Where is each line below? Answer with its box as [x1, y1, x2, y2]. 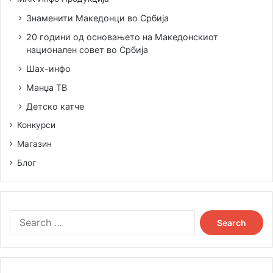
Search [194, 211, 221, 221]
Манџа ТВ [26, 82, 67, 93]
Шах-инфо [26, 63, 71, 74]
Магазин [17, 139, 52, 149]
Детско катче [26, 101, 84, 112]
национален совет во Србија [26, 44, 148, 55]
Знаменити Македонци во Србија [26, 13, 169, 24]
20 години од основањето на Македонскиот [26, 32, 218, 43]
